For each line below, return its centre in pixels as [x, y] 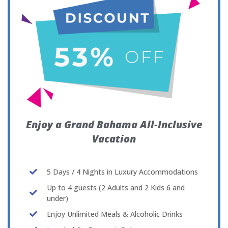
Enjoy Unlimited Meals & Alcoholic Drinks [115, 214]
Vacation [114, 139]
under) [57, 198]
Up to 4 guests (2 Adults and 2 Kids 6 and [116, 187]
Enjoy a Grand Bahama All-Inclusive [114, 125]
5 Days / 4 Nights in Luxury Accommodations [122, 172]
